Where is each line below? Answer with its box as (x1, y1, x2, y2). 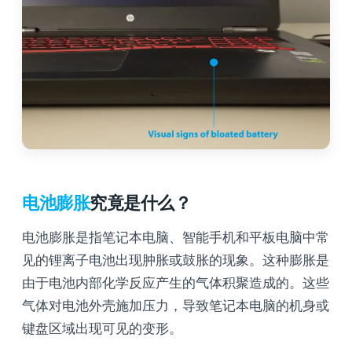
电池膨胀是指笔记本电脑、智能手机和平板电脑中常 (22, 228, 329, 246)
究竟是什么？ (90, 191, 192, 214)
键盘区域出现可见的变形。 (22, 319, 182, 337)
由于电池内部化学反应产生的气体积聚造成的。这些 (22, 273, 329, 291)
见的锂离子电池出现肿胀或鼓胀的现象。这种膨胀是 (22, 251, 329, 269)
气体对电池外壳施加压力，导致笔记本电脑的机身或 (22, 296, 329, 314)
